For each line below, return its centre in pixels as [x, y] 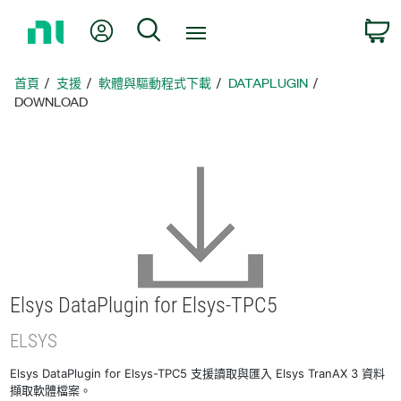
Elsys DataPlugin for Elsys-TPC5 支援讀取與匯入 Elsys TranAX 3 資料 [198, 373]
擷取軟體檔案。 [51, 390]
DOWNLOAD [51, 101]
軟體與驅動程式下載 [155, 82]
